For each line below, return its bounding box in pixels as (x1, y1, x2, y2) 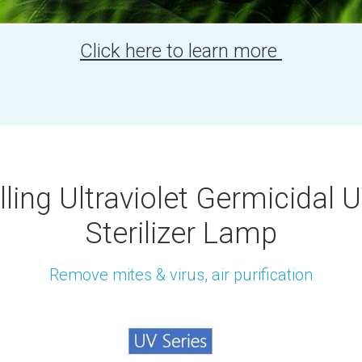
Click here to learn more (80, 39, 282, 62)
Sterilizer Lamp (85, 216, 277, 250)
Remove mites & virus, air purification (49, 264, 313, 284)
